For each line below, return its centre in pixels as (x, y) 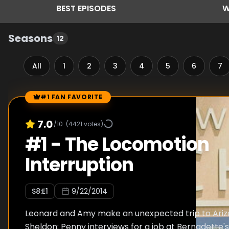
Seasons (30, 38)
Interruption (79, 165)
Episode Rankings (42, 102)
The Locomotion (137, 144)
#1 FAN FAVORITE (72, 97)
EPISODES (97, 8)
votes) (93, 124)
